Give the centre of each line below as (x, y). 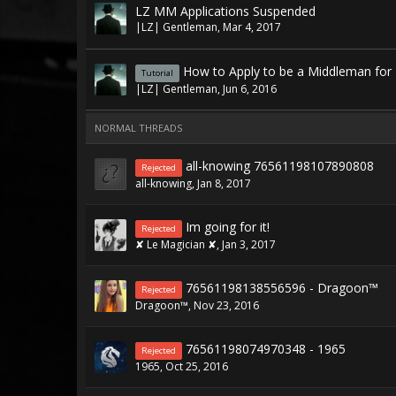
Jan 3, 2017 (249, 244)
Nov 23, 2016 (226, 305)
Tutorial (157, 73)
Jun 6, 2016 (250, 89)
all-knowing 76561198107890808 (280, 166)
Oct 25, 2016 (197, 366)
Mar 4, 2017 (252, 27)
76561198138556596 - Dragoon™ (282, 288)
